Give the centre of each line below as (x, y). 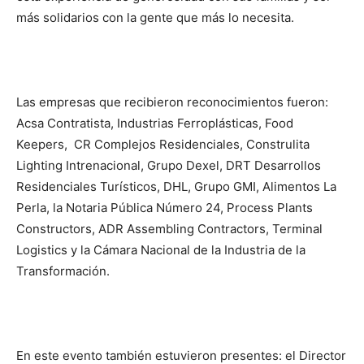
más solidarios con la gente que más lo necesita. (155, 17)
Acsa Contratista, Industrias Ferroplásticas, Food (155, 123)
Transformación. (63, 271)
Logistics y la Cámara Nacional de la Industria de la (161, 250)
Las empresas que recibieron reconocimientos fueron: (172, 102)
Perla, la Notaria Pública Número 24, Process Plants (165, 208)
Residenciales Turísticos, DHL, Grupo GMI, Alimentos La (176, 186)
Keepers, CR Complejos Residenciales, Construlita (163, 144)
